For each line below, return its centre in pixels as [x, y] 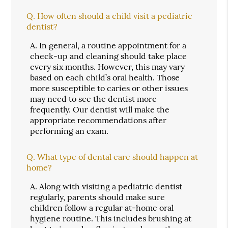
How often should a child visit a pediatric [115, 16]
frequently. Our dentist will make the [100, 109]
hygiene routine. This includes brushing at [111, 218]
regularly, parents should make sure [98, 197]
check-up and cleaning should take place [109, 56]
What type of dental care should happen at [118, 156]
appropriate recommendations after [98, 120]
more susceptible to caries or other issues [109, 88]
